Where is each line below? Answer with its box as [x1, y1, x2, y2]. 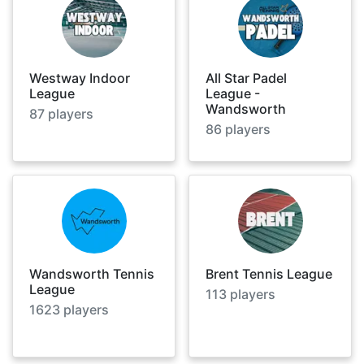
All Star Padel [206, 69, 287, 86]
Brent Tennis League [206, 265, 332, 282]
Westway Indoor [29, 69, 130, 86]
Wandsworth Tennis [29, 265, 154, 282]
